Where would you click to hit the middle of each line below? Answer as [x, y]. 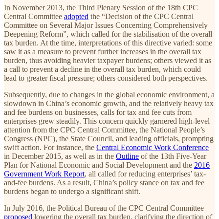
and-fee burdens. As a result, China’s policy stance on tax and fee [104, 183]
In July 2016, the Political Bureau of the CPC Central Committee [104, 208]
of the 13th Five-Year [173, 156]
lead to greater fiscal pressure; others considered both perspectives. [106, 78]
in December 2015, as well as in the [60, 156]
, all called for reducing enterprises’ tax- [145, 174]
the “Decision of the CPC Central [141, 17]
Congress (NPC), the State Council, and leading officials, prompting [109, 139]
